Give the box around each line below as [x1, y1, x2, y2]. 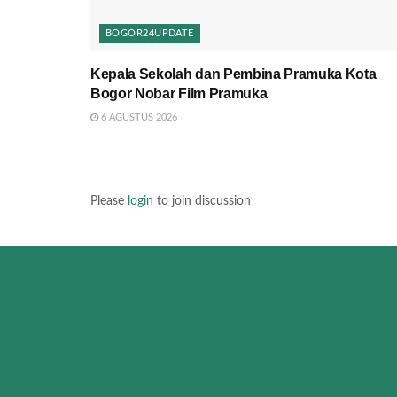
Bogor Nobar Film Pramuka [90, 85, 268, 101]
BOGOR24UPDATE [105, 27, 194, 38]
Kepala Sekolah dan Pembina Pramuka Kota [90, 66, 377, 82]
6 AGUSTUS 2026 [98, 112, 177, 122]
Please [90, 194, 128, 207]
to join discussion [153, 194, 251, 207]
